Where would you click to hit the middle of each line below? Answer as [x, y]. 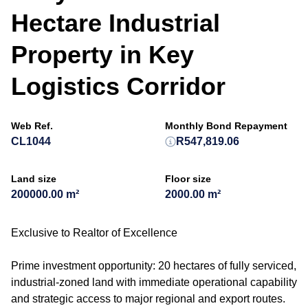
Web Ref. [32, 126]
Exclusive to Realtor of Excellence [94, 233]
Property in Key [102, 55]
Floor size [188, 179]
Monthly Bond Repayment [226, 126]
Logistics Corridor [118, 86]
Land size [34, 179]
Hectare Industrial [115, 23]
